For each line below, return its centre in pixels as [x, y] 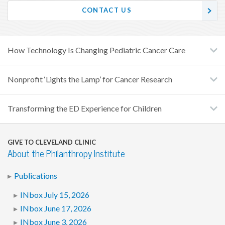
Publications [36, 176]
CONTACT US [106, 11]
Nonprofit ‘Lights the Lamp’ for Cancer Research [90, 79]
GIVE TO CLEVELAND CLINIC [52, 142]
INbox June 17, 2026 [55, 209]
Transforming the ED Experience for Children [85, 108]
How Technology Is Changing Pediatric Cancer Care [96, 50]
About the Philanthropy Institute [66, 154]
